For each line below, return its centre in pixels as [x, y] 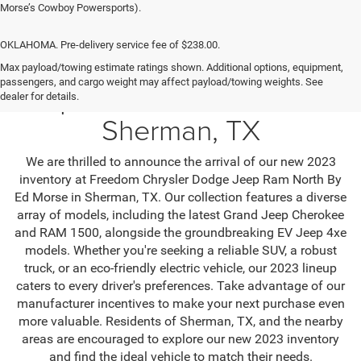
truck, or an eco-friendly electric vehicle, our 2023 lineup [180, 268]
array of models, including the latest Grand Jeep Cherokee [180, 214]
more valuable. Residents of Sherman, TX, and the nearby [180, 321]
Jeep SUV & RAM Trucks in [180, 97]
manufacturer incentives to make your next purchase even [180, 303]
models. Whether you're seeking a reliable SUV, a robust [180, 250]
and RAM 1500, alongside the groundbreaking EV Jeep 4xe [180, 232]
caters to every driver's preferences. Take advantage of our [180, 285]
